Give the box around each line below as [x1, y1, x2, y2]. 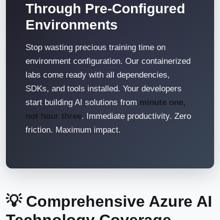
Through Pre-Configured [26, 1, 185, 16]
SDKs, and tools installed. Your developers [26, 84, 182, 93]
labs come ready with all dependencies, [26, 70, 170, 80]
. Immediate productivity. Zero [82, 111, 191, 121]
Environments [26, 17, 118, 32]
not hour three [26, 111, 82, 121]
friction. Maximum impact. [26, 125, 121, 135]
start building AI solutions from [26, 98, 139, 107]
